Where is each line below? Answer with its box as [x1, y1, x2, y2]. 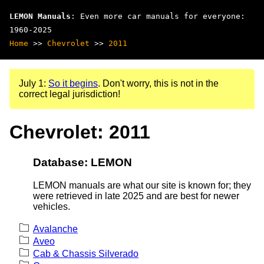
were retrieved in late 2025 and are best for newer [33, 190, 239, 201]
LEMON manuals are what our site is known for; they [33, 180, 251, 190]
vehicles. [33, 201, 70, 212]
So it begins [48, 78, 98, 88]
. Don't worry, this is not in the [98, 78, 219, 88]
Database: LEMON [33, 156, 132, 169]
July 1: [19, 78, 48, 88]
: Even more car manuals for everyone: [71, 12, 245, 21]
